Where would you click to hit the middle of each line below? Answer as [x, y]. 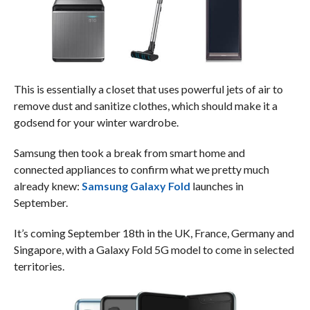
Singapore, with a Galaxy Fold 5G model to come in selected [154, 250]
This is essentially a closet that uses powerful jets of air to [148, 89]
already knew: [47, 186]
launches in [217, 186]
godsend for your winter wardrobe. [96, 122]
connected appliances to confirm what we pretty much [141, 170]
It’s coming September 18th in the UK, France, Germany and [154, 233]
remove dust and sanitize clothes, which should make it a [145, 106]
